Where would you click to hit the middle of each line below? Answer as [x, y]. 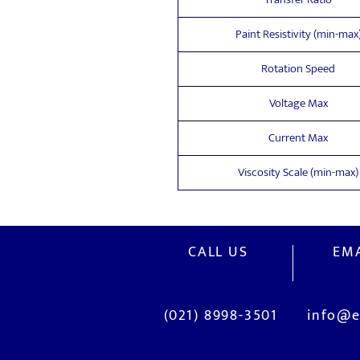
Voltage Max [298, 103]
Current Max [298, 138]
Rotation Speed [298, 69]
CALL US [218, 252]
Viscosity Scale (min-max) [298, 172]
